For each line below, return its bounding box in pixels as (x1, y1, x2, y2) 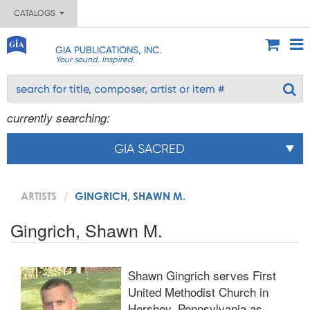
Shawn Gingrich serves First (128, 266, 276, 284)
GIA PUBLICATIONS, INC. (55, 44, 161, 55)
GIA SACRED (114, 141, 185, 156)
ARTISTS (21, 190, 57, 202)
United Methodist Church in (128, 283, 268, 300)
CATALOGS (13, 8, 60, 18)
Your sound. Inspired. (55, 55, 135, 64)
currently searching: (7, 109, 110, 126)
